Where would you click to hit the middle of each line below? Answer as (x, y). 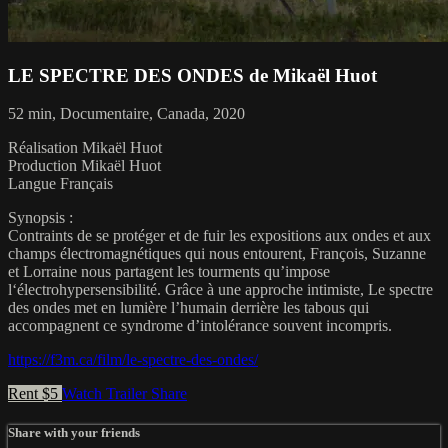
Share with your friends (74, 433)
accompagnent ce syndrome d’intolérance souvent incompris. (200, 326)
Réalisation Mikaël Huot (85, 148)
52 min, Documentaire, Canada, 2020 (126, 114)
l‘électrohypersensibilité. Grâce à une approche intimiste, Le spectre (220, 290)
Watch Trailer (106, 394)
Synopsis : (40, 218)
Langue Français (60, 184)
